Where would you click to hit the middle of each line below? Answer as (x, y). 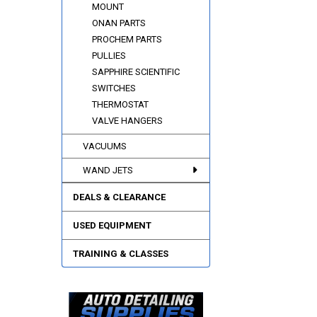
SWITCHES (114, 88)
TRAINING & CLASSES (120, 253)
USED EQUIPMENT (112, 225)
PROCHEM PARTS (127, 39)
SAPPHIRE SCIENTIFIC (136, 71)
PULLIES (109, 55)
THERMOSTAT (121, 104)
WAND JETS (108, 170)
